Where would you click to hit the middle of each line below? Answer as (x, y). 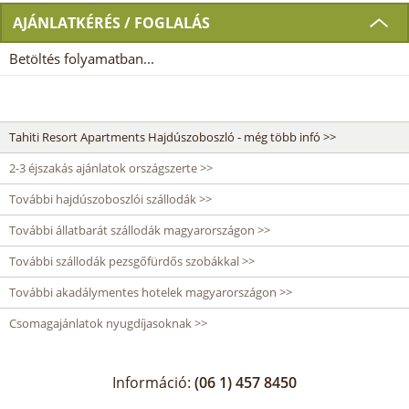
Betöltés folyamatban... (82, 59)
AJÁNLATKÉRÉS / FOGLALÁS (111, 23)
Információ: (153, 383)
